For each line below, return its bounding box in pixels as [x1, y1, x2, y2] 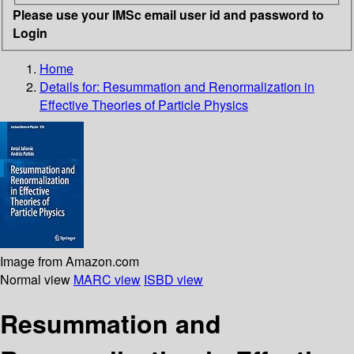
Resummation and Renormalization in [103, 77, 314, 96]
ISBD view [144, 269, 203, 288]
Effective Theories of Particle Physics [40, 95, 248, 114]
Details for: [40, 77, 103, 96]
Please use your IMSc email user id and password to [13, 5, 324, 24]
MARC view [73, 269, 141, 288]
